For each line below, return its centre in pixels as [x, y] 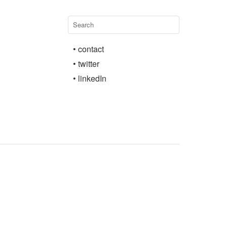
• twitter [86, 64]
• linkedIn [90, 78]
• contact [88, 49]
